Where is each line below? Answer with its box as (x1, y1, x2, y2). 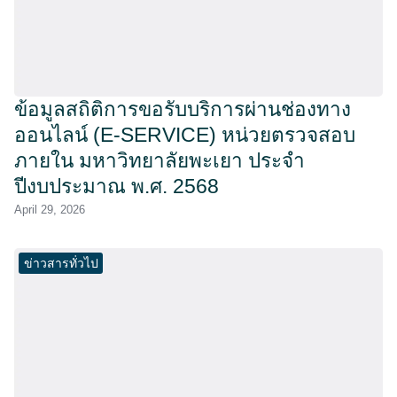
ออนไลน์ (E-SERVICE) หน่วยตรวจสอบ (14, 124, 355, 147)
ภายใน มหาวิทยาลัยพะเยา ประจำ (14, 150, 305, 173)
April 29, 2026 (14, 203, 85, 217)
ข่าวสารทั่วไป (23, 256, 98, 271)
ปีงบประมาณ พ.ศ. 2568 (14, 175, 219, 198)
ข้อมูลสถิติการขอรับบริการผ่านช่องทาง (14, 98, 351, 121)
